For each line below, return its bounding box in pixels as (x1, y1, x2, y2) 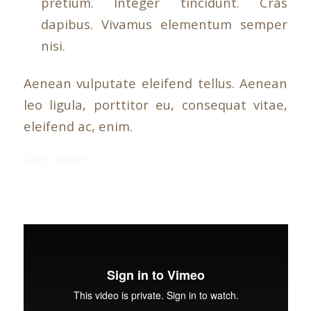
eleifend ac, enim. (23, 117, 133, 135)
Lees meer (23, 149, 88, 167)
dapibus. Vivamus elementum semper (40, 15, 288, 33)
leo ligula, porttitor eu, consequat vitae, (23, 96, 288, 114)
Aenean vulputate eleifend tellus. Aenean (23, 74, 288, 92)
